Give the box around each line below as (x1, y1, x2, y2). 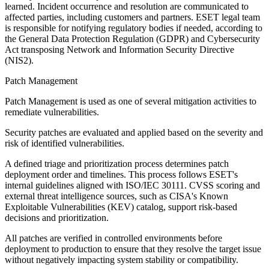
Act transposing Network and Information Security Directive (5, 44, 234, 55)
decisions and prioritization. (5, 212, 109, 223)
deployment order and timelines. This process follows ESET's (5, 169, 238, 180)
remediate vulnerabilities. (5, 106, 99, 117)
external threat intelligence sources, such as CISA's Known (5, 190, 228, 201)
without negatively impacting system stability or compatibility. (5, 254, 238, 265)
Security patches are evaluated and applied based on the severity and (5, 127, 263, 138)
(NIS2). (5, 55, 34, 65)
